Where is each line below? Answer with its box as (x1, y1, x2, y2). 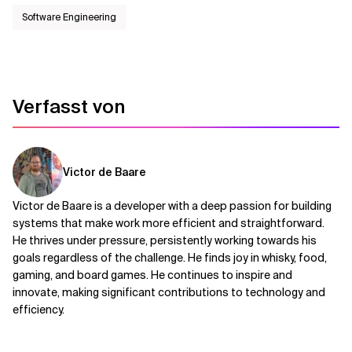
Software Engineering (22, 11, 116, 24)
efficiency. (13, 302, 64, 317)
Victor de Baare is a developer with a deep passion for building (13, 199, 332, 214)
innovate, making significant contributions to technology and (13, 285, 325, 300)
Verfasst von (13, 94, 125, 119)
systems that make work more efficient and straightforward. (13, 216, 324, 231)
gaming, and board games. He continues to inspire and (13, 268, 292, 283)
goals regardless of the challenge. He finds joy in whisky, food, (13, 251, 327, 266)
